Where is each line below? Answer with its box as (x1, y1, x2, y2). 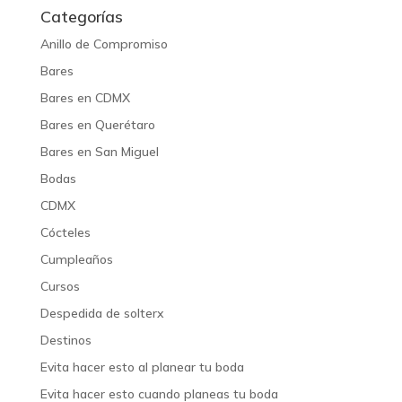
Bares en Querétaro (39, 116, 155, 133)
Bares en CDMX (39, 89, 130, 106)
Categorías (39, 5, 123, 27)
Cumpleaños (39, 250, 113, 267)
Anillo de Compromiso (39, 35, 168, 52)
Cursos (39, 277, 80, 294)
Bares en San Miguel (39, 143, 159, 160)
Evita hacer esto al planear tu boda (39, 358, 244, 375)
